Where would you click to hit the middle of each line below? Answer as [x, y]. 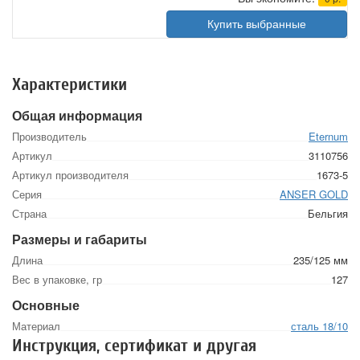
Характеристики [70, 84]
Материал [36, 326]
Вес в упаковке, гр [57, 279]
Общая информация [77, 115]
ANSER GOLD [314, 194]
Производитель [49, 136]
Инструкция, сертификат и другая [134, 346]
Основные [46, 305]
